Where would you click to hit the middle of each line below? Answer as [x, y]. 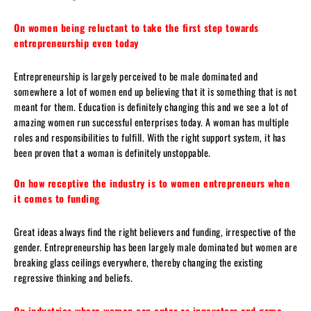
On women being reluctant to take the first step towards [136, 27]
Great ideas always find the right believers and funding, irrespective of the [155, 231]
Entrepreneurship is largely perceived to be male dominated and [136, 76]
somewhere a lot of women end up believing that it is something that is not [155, 91]
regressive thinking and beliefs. [73, 277]
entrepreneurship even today [76, 42]
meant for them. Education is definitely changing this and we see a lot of [151, 106]
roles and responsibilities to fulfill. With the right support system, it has [150, 137]
